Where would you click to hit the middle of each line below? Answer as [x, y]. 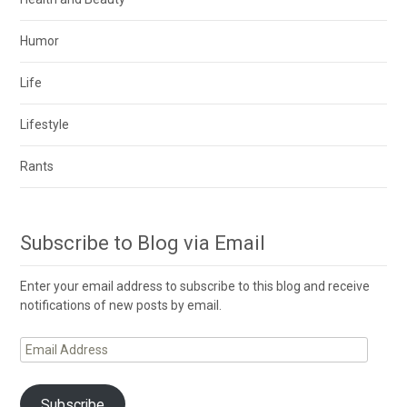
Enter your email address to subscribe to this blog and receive [195, 287]
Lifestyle [45, 125]
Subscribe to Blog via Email [143, 243]
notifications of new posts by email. [121, 306]
